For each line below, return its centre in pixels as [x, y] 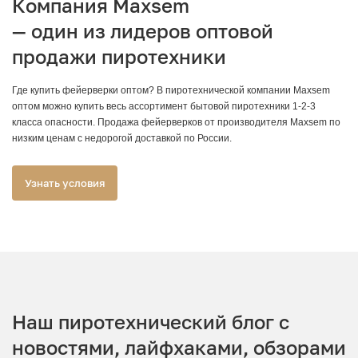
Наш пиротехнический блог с [151, 322]
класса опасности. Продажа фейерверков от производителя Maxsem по [176, 122]
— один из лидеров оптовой [143, 31]
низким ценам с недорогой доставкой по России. [122, 138]
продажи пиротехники [119, 56]
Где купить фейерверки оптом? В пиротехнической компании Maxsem [171, 90]
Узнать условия [65, 183]
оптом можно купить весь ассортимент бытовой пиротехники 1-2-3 [164, 106]
